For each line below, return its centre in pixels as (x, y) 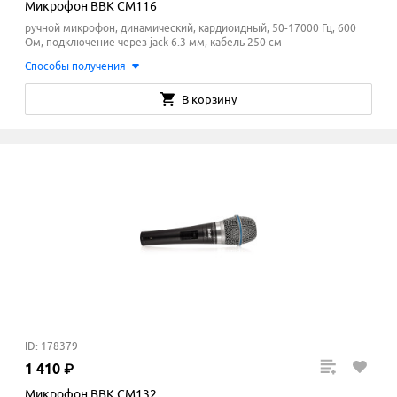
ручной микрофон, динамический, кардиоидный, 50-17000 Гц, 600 (191, 28)
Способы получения (75, 66)
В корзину (209, 100)
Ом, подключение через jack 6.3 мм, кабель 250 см (153, 43)
